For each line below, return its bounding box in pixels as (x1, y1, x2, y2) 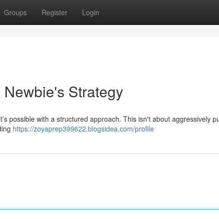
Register (42, 7, 67, 17)
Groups (4, 7, 27, 17)
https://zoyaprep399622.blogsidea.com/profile (13, 124, 154, 133)
